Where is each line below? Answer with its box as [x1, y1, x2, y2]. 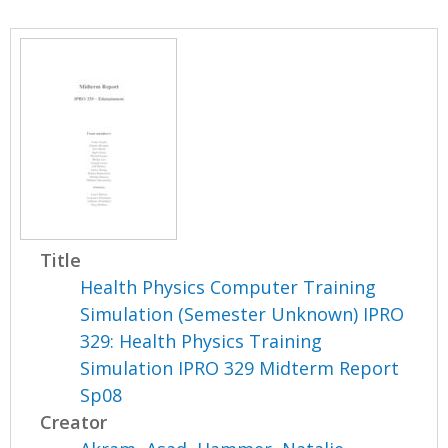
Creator [40, 410, 108, 435]
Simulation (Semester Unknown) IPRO [80, 302, 405, 327]
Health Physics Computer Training [80, 275, 377, 300]
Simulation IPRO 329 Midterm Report [80, 356, 400, 381]
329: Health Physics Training [80, 329, 323, 354]
